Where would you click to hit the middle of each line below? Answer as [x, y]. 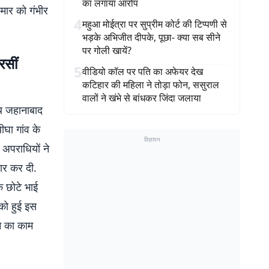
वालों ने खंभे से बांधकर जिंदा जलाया [142, 98]
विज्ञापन [152, 139]
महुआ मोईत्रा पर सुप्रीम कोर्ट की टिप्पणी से [155, 24]
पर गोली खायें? [107, 50]
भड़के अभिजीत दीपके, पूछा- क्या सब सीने [151, 37]
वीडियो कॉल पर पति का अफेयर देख [143, 71]
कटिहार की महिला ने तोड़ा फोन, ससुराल [151, 85]
